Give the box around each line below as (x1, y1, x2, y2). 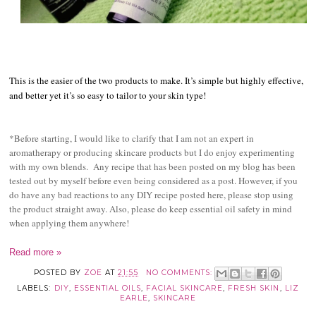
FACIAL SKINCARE (146, 284, 224, 293)
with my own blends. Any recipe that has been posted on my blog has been (9, 160, 296, 174)
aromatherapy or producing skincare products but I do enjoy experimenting (9, 146, 296, 159)
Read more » (9, 247, 62, 258)
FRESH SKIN (228, 284, 280, 293)
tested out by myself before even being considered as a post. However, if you (9, 174, 298, 188)
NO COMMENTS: (145, 268, 216, 278)
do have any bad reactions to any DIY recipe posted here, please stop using (9, 188, 294, 202)
